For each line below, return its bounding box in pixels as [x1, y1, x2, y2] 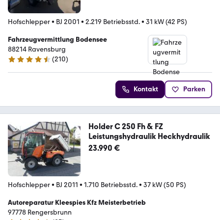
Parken [183, 84, 205, 93]
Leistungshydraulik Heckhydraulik [157, 131, 210, 141]
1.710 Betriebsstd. [84, 180, 137, 189]
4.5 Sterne [7, 59, 39, 68]
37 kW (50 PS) [143, 180, 186, 189]
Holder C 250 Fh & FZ [88, 121, 137, 131]
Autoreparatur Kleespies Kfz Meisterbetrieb [8, 198, 146, 207]
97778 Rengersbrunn [8, 208, 72, 217]
